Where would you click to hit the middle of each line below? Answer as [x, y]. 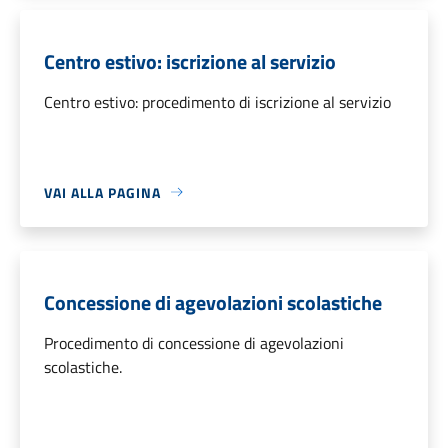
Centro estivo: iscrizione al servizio [190, 61]
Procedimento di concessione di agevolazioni [194, 342]
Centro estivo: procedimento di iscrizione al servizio [217, 101]
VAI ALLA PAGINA [102, 192]
